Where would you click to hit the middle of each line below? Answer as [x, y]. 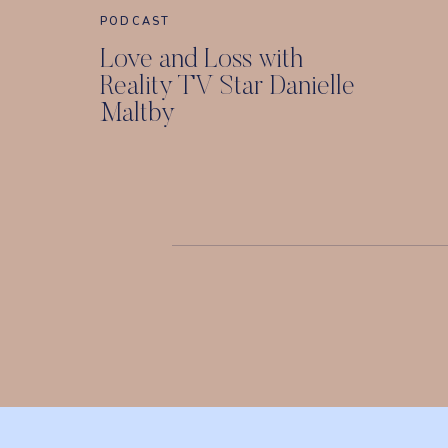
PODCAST [135, 21]
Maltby [137, 114]
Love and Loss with [201, 60]
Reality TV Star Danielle [227, 87]
